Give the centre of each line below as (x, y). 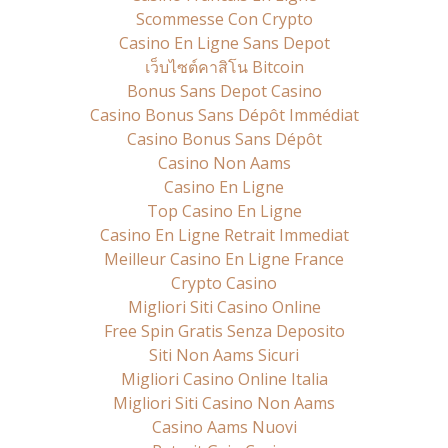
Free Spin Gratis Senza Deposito (224, 330)
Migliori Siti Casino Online (224, 306)
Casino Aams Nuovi (224, 426)
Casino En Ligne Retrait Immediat (224, 234)
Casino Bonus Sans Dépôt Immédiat (224, 114)
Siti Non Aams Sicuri (224, 354)
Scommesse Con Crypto (224, 18)
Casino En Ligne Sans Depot (224, 42)
